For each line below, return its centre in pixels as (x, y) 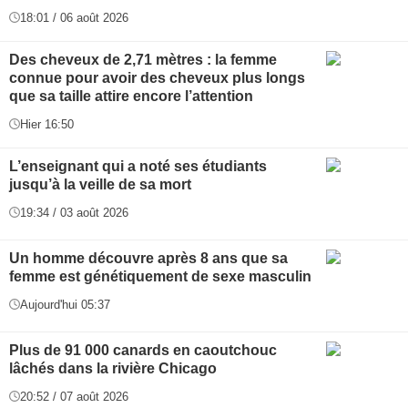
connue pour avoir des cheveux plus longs (157, 77)
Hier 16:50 (47, 124)
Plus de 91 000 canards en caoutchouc (143, 350)
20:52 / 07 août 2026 (74, 396)
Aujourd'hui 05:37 (65, 304)
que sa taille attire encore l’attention (131, 96)
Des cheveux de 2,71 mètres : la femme (143, 59)
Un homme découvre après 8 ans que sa (148, 258)
